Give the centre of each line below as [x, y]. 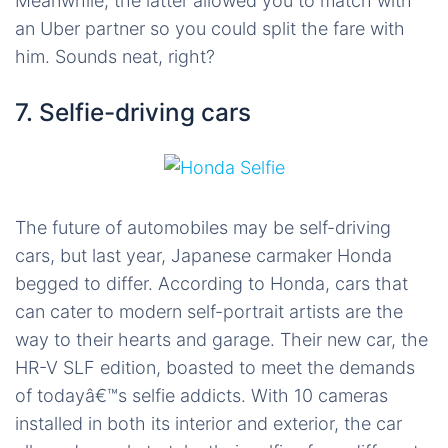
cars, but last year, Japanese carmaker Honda [203, 255]
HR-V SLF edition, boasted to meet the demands [215, 367]
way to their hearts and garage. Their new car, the [221, 339]
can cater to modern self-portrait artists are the [209, 311]
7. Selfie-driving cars [133, 111]
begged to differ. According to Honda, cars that [211, 283]
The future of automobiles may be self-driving [203, 227]
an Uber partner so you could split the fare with [210, 28]
